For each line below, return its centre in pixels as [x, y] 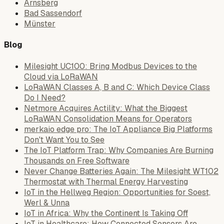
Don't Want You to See [64, 139]
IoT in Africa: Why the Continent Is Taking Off [106, 213]
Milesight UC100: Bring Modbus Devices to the [110, 66]
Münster [40, 24]
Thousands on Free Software [77, 160]
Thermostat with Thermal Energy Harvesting [106, 181]
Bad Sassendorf [53, 13]
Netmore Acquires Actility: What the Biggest [106, 108]
